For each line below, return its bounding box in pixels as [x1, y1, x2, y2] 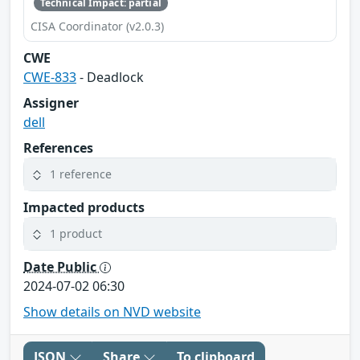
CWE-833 [23, 67, 76, 86]
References [23, 138, 93, 157]
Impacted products [23, 198, 145, 216]
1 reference [50, 166, 112, 182]
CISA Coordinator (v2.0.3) [31, 18, 164, 34]
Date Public [23, 257, 100, 276]
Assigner [23, 93, 79, 112]
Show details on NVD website [23, 302, 201, 321]
